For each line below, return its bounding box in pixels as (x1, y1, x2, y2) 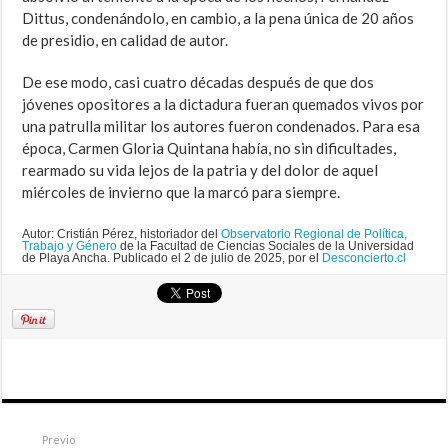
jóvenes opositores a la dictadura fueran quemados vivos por (22, 95, 425, 114)
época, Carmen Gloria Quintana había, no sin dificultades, (22, 139, 397, 158)
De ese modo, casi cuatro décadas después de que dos (22, 73, 375, 92)
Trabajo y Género (22, 239, 118, 254)
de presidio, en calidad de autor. (22, 31, 229, 50)
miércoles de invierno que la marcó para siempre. (22, 183, 341, 202)
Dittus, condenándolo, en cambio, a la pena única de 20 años (22, 9, 415, 28)
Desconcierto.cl (322, 251, 407, 266)
